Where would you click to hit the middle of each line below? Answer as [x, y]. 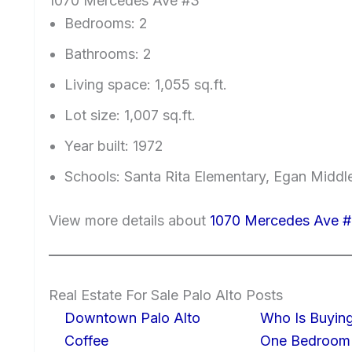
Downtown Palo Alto [132, 318]
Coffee [86, 341]
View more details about [129, 221]
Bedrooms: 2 [106, 24]
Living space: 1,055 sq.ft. [146, 85]
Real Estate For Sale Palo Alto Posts [166, 295]
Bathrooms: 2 [108, 54]
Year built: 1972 [114, 146]
